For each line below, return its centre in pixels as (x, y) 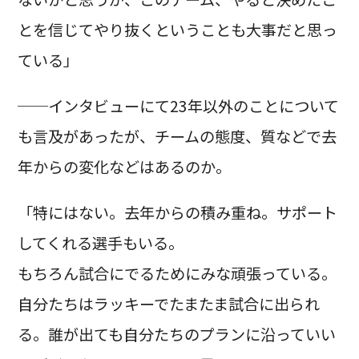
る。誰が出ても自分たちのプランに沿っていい (176, 335)
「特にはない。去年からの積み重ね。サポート (177, 213)
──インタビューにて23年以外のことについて (178, 106)
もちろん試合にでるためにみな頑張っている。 (177, 274)
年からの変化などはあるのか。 (124, 167)
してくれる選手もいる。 (100, 243)
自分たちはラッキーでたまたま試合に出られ (168, 304)
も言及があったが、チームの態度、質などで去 (177, 137)
